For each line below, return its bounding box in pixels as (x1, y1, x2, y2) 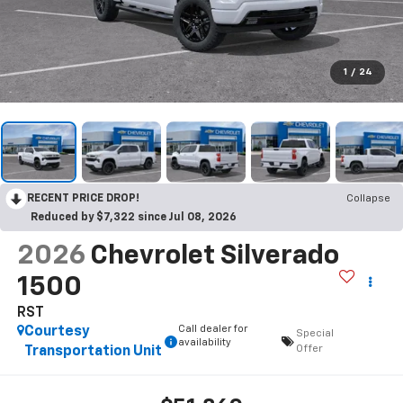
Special (296, 327, 335, 339)
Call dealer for (177, 323, 247, 334)
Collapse (346, 193, 390, 204)
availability (177, 336, 231, 347)
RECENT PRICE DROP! (27, 193, 139, 204)
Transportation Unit (23, 344, 162, 359)
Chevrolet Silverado (89, 242, 339, 270)
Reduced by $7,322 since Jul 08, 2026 (31, 211, 237, 223)
